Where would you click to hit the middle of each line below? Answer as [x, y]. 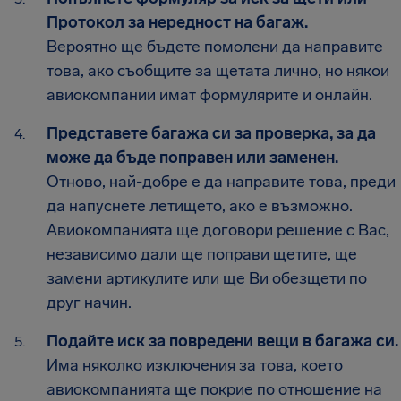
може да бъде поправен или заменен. [192, 157]
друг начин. [89, 302]
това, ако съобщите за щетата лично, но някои [218, 70]
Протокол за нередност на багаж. [177, 22]
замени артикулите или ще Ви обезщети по [207, 278]
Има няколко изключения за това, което [195, 365]
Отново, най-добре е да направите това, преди [221, 181]
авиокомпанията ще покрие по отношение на [214, 389]
